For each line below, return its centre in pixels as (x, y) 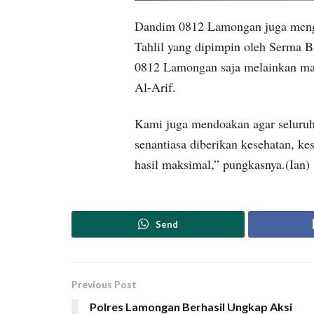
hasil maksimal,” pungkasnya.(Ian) (222, 164)
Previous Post (104, 285)
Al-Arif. (155, 87)
